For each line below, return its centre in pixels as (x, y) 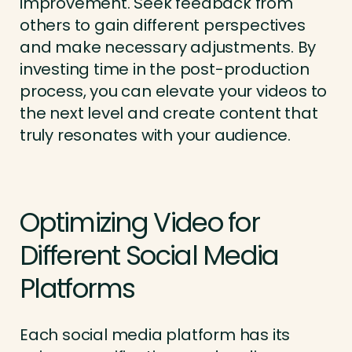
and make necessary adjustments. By (168, 48)
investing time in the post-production (165, 70)
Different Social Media (149, 256)
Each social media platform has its (155, 335)
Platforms (77, 289)
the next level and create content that (169, 114)
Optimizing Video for (139, 223)
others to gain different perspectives (163, 26)
